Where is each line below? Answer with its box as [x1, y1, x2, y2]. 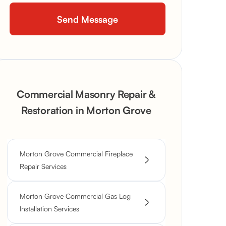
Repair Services [20, 162, 67, 171]
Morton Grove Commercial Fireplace [20, 149, 133, 158]
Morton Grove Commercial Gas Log [20, 192, 131, 200]
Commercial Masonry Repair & [17, 88, 156, 100]
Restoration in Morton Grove [21, 104, 151, 117]
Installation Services [20, 204, 79, 213]
